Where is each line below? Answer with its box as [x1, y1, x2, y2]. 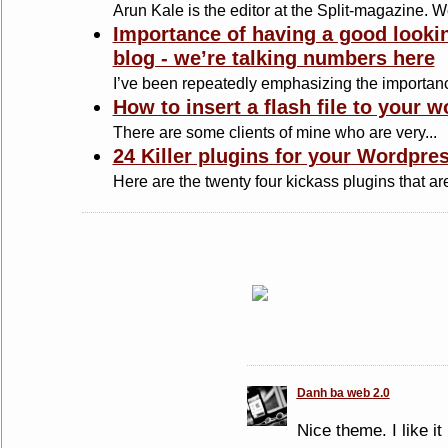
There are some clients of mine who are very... [112, 123, 437, 141]
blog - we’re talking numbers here [112, 47, 435, 69]
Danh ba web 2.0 [296, 386, 390, 400]
